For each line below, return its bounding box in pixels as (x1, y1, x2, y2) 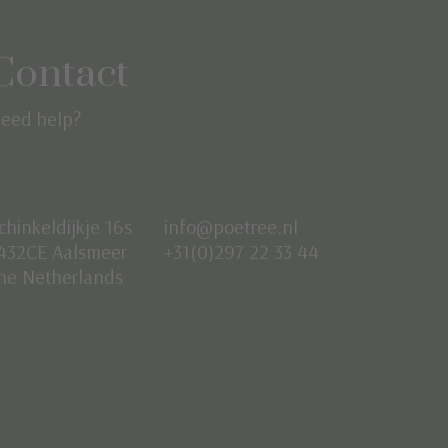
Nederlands (225, 383, 299, 404)
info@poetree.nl (163, 214, 298, 240)
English (225, 411, 271, 432)
